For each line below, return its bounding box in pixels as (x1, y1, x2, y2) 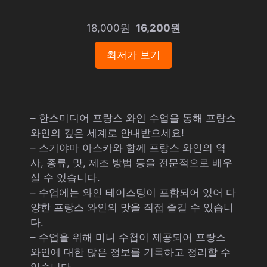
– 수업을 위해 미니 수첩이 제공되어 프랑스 (30, 231, 226, 243)
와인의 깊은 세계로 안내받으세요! (30, 127, 184, 139)
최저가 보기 (107, 49, 160, 61)
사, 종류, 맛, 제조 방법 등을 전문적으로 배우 (30, 157, 232, 169)
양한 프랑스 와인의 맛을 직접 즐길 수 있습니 (30, 201, 234, 213)
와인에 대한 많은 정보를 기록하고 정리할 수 (30, 246, 231, 258)
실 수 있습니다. (30, 172, 100, 184)
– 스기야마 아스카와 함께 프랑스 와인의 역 (30, 142, 226, 154)
